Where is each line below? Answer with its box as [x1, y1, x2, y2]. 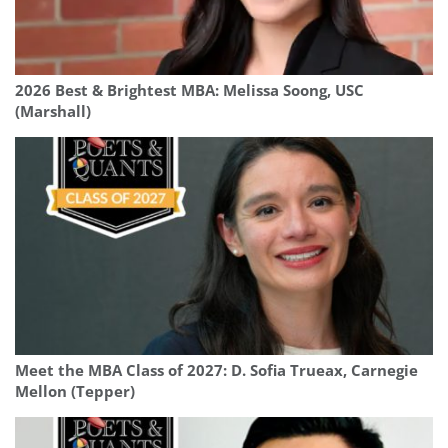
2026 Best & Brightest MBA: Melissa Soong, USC [15, 80, 364, 102]
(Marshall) [15, 101, 91, 123]
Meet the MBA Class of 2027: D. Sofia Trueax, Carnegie [15, 360, 418, 382]
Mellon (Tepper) [15, 381, 135, 403]
